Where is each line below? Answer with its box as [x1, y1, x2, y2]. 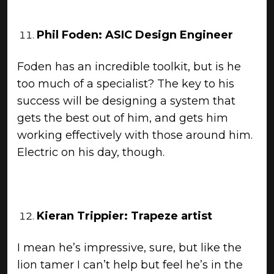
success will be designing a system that [17, 94, 235, 108]
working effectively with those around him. [17, 128, 253, 142]
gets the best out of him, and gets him [17, 111, 228, 125]
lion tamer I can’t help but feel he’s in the [17, 258, 243, 272]
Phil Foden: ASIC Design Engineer [37, 28, 233, 42]
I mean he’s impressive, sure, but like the [17, 241, 242, 254]
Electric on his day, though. [17, 146, 165, 159]
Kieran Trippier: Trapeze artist [37, 209, 212, 223]
